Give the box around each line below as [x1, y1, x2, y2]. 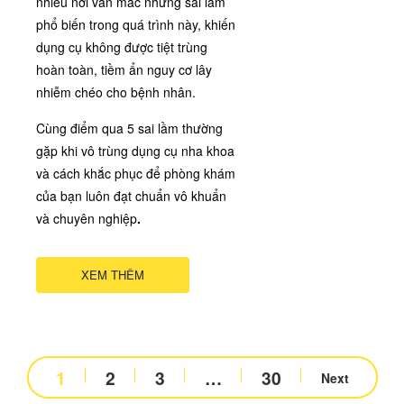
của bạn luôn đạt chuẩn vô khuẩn [36, 186, 226, 205]
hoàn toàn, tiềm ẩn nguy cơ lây [36, 60, 212, 78]
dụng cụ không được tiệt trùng [36, 37, 207, 56]
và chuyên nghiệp [36, 208, 137, 227]
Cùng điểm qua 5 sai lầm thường [36, 118, 223, 137]
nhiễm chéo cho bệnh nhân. [36, 82, 196, 101]
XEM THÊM [81, 265, 144, 283]
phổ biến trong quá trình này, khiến [36, 14, 235, 33]
